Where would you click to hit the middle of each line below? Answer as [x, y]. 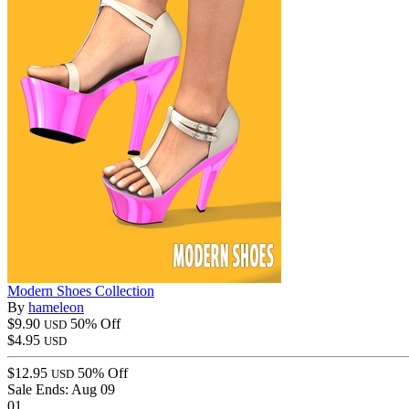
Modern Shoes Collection [81, 290]
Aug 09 [93, 389]
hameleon [56, 307]
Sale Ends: [39, 389]
